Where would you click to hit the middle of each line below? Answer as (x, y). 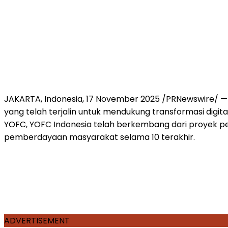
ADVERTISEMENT (37, 220)
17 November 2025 (123, 99)
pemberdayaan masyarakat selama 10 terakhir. (101, 137)
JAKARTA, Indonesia (43, 99)
